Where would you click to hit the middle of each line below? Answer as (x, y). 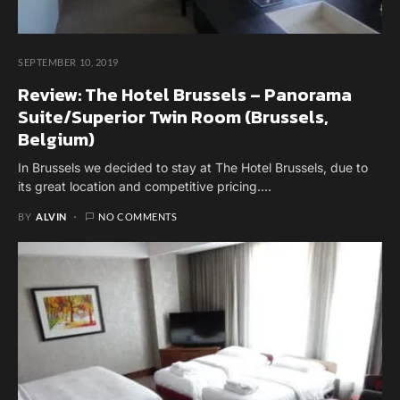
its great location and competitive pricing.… (145, 186)
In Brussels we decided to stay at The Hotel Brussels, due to (193, 167)
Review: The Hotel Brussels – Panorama (185, 94)
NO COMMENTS (138, 216)
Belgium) (56, 139)
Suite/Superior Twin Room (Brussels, (173, 117)
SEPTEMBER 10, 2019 (68, 62)
